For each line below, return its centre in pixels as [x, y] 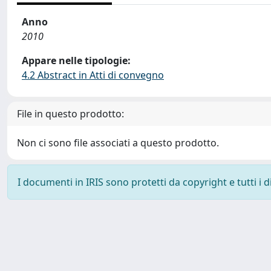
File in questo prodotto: [70, 114]
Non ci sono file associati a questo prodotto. [118, 143]
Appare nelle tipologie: [76, 60]
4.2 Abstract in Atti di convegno [93, 75]
